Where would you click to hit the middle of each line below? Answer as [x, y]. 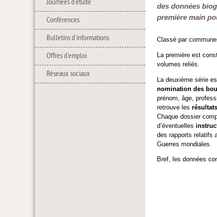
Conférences [63, 20]
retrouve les [174, 107]
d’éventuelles [176, 125]
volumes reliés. [178, 64]
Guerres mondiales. [184, 144]
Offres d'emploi [67, 56]
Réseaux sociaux [68, 74]
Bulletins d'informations [78, 38]
